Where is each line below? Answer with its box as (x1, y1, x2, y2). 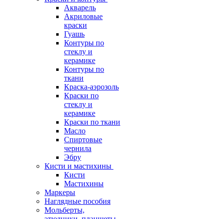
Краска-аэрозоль (64, 83, 119, 91)
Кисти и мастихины (44, 162, 111, 170)
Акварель (64, 3, 96, 12)
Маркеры (44, 188, 75, 197)
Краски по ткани (64, 118, 120, 126)
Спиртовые (64, 135, 102, 144)
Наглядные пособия (44, 197, 110, 205)
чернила (64, 144, 91, 153)
